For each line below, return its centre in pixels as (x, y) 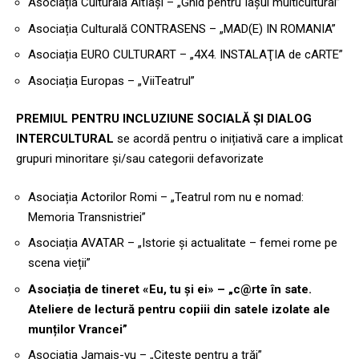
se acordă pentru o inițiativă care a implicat (228, 139)
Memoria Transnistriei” (87, 217)
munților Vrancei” (78, 329)
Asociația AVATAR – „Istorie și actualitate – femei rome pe (183, 243)
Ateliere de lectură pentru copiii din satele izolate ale (179, 309)
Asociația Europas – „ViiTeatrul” (111, 81)
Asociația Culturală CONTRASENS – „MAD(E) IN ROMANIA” (182, 28)
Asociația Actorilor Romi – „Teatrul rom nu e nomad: (166, 197)
